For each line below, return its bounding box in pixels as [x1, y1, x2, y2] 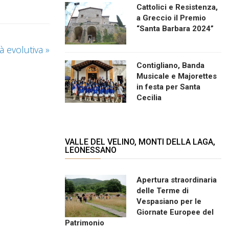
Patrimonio [65, 218, 104, 227]
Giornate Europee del [136, 207, 214, 217]
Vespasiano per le [136, 196, 201, 206]
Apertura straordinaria [136, 175, 217, 185]
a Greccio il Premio [136, 13, 206, 22]
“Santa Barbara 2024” [136, 24, 214, 33]
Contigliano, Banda [136, 60, 204, 70]
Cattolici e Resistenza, [136, 2, 218, 12]
